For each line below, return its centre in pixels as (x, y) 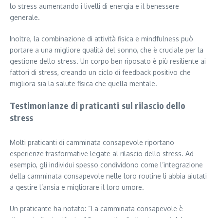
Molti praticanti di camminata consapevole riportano (92, 143)
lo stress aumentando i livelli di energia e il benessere (94, 6)
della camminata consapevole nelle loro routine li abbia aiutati (108, 176)
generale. (25, 18)
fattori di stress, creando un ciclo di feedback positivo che (100, 73)
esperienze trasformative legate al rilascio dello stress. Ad (102, 154)
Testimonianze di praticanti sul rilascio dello (98, 106)
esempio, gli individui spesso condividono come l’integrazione (106, 165)
